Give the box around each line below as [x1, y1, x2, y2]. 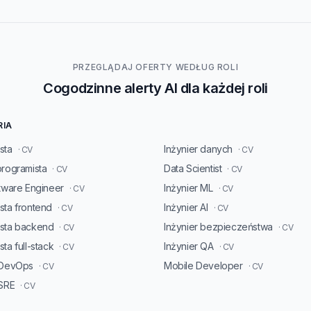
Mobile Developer [164, 260, 243, 271]
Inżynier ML [164, 182, 213, 194]
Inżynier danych [164, 143, 233, 155]
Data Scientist [164, 162, 222, 174]
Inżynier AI [164, 201, 208, 213]
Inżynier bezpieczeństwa [164, 221, 273, 233]
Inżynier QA [164, 240, 214, 252]
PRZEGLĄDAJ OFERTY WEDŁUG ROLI [72, 62, 239, 72]
